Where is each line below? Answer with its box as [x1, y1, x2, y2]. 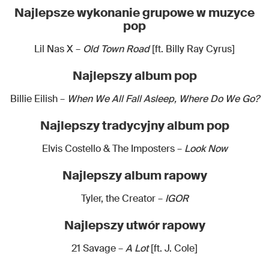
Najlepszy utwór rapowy [64, 217, 205, 233]
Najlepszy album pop [72, 67, 197, 83]
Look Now [181, 142, 228, 155]
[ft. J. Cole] [148, 241, 198, 255]
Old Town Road [80, 42, 150, 55]
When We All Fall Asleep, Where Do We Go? [67, 92, 259, 105]
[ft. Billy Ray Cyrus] [150, 42, 235, 55]
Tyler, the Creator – [80, 192, 165, 205]
